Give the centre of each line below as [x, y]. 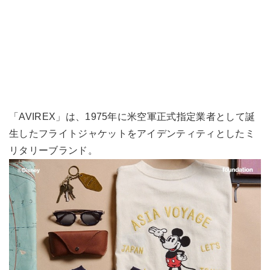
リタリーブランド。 [53, 150]
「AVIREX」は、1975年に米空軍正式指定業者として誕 [132, 117]
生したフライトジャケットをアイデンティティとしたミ [132, 133]
